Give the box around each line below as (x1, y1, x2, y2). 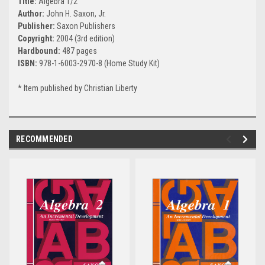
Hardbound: (18, 46, 62, 56)
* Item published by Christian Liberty (18, 83, 137, 93)
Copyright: (18, 34, 56, 44)
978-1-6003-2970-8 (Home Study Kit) (39, 59, 160, 69)
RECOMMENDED (16, 134, 73, 144)
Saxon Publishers (57, 21, 115, 31)
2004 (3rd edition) (56, 34, 115, 44)
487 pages (62, 46, 97, 56)
